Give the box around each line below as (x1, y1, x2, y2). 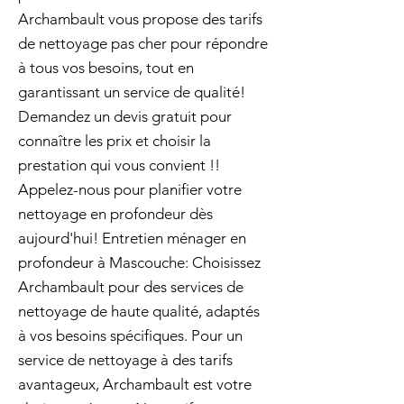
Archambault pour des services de (18, 278, 243, 296)
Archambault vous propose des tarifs (18, 10, 262, 28)
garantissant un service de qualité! (18, 83, 245, 101)
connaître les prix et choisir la (18, 132, 211, 150)
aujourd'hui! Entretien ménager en (18, 229, 246, 247)
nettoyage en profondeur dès (18, 205, 213, 223)
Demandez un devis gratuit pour (18, 107, 232, 125)
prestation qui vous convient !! (18, 156, 220, 174)
